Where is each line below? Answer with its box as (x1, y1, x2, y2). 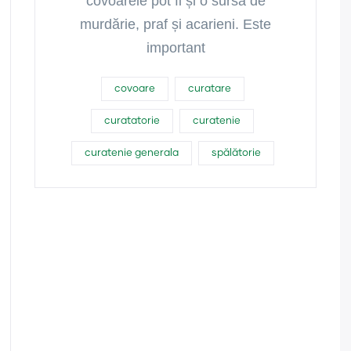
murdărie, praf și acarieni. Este (80, 16, 271, 32)
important (146, 40, 205, 56)
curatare (187, 84, 231, 94)
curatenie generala (84, 148, 179, 158)
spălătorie (211, 148, 261, 158)
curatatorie (104, 116, 160, 126)
